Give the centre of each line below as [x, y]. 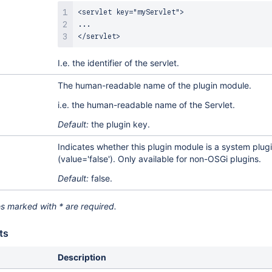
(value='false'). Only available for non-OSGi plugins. [159, 159]
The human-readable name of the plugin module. [155, 85]
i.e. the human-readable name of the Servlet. [146, 105]
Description [82, 257]
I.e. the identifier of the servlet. [118, 63]
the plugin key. [119, 124]
